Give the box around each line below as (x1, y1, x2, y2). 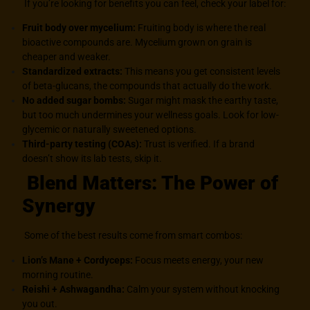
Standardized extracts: (22, 66, 123, 77)
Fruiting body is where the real (136, 22, 266, 34)
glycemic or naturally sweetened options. (22, 124, 197, 136)
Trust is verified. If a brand (142, 138, 255, 150)
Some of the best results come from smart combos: (22, 230, 243, 241)
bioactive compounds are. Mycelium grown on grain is (22, 37, 253, 48)
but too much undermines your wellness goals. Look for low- (22, 109, 280, 121)
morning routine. (22, 268, 94, 280)
